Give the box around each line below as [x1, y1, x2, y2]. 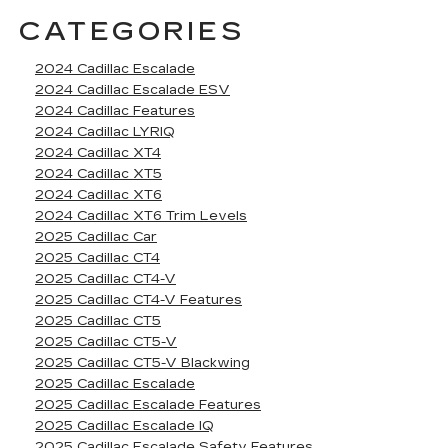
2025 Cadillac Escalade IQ [35, 418, 214, 434]
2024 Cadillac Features [35, 103, 195, 119]
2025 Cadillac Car [35, 229, 157, 245]
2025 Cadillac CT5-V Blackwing [35, 355, 250, 371]
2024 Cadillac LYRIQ [35, 124, 175, 140]
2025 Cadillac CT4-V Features [35, 292, 242, 308]
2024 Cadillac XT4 [35, 145, 161, 161]
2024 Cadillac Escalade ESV [35, 82, 230, 98]
